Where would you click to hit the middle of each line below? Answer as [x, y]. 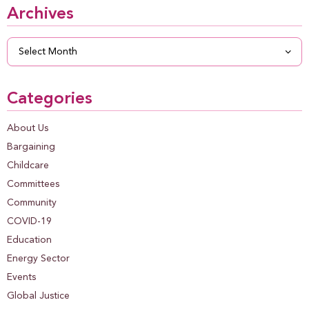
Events [21, 277]
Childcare [28, 165]
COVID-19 [29, 221]
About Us [28, 128]
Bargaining [31, 147]
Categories [50, 99]
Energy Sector [38, 258]
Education [29, 240]
